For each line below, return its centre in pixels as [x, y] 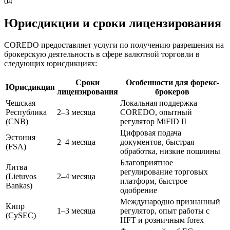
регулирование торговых [164, 171]
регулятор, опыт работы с [165, 210]
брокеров [172, 91]
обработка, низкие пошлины [170, 151]
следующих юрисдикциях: [51, 63]
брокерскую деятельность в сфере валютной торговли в [102, 54]
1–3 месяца [76, 210]
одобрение [139, 190]
